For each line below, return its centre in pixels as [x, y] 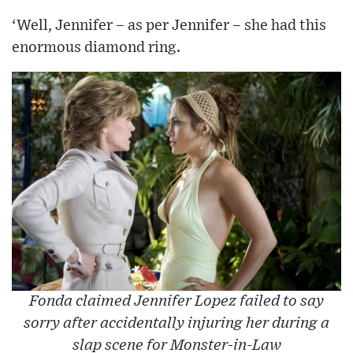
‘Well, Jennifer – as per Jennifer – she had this [169, 26]
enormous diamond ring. [96, 48]
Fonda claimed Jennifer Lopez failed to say [176, 301]
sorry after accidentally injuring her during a [176, 323]
